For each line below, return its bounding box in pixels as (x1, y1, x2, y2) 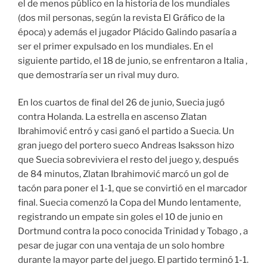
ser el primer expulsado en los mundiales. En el (18, 41, 213, 52)
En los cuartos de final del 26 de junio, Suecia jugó (18, 97, 225, 108)
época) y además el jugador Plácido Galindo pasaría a (18, 26, 237, 38)
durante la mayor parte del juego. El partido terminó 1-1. (18, 254, 249, 266)
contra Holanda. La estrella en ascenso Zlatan (18, 111, 207, 123)
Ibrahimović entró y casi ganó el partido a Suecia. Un (18, 126, 234, 137)
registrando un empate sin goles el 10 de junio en (18, 212, 223, 223)
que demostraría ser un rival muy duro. (18, 69, 179, 80)
